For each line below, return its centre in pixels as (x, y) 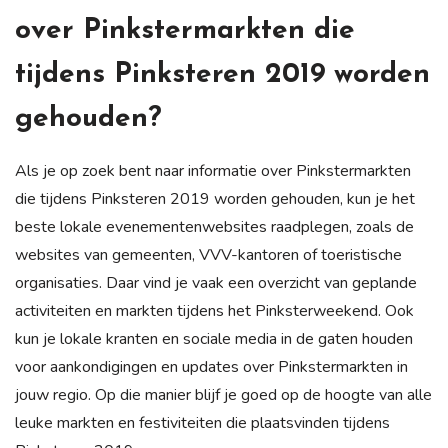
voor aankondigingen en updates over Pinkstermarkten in (211, 367)
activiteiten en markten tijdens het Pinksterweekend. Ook (214, 311)
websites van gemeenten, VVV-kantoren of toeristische (208, 255)
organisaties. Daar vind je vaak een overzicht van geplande (216, 283)
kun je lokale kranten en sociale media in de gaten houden (214, 339)
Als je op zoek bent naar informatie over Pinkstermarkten (213, 171)
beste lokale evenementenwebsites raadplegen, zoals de (214, 227)
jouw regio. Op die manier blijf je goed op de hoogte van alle (223, 395)
